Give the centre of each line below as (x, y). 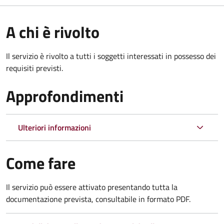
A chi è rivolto (53, 32)
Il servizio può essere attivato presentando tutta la (92, 187)
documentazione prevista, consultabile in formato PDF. (98, 199)
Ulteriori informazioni (54, 127)
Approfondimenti (65, 96)
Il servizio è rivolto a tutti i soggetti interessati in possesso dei (111, 56)
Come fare (41, 163)
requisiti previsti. (34, 68)
